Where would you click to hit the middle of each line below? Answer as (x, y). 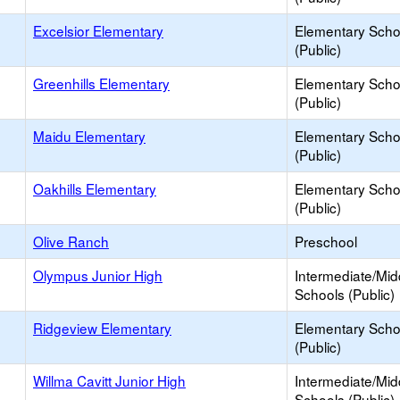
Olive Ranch (71, 241)
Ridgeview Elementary (102, 328)
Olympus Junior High (98, 275)
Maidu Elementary (89, 136)
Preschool (326, 241)
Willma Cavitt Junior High (109, 380)
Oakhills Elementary (95, 188)
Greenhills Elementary (101, 83)
